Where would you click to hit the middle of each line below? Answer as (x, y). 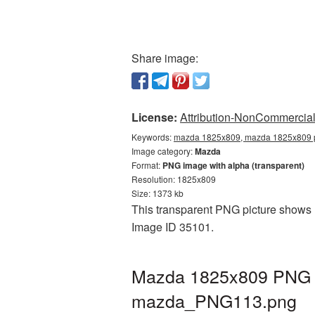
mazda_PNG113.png (214, 300)
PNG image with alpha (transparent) (233, 165)
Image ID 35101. (173, 227)
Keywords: (153, 137)
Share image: (165, 58)
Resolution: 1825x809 (174, 179)
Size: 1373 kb (157, 193)
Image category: (163, 151)
